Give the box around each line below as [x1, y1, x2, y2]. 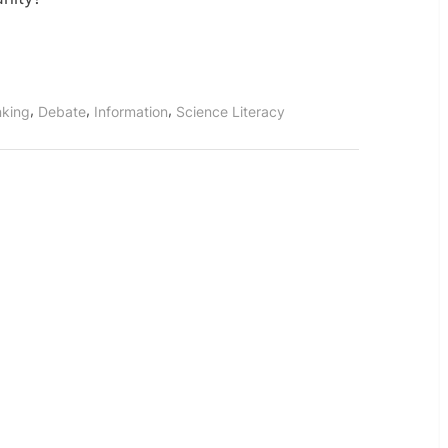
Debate [38, 102, 86, 120]
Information [94, 102, 168, 120]
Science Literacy [176, 102, 285, 120]
